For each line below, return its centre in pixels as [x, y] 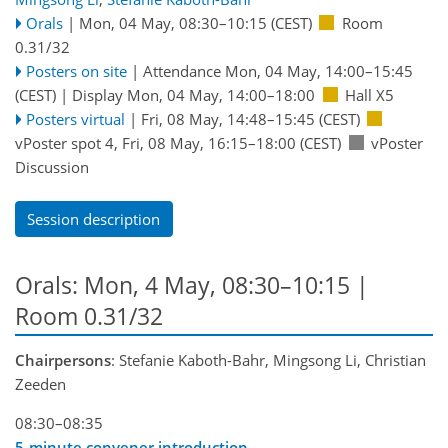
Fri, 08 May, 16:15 [185, 142]
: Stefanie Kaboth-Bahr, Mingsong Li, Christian [268, 359]
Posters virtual [75, 118]
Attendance [183, 70]
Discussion [52, 166]
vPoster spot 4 [64, 142]
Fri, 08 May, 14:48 [203, 118]
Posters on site [76, 70]
